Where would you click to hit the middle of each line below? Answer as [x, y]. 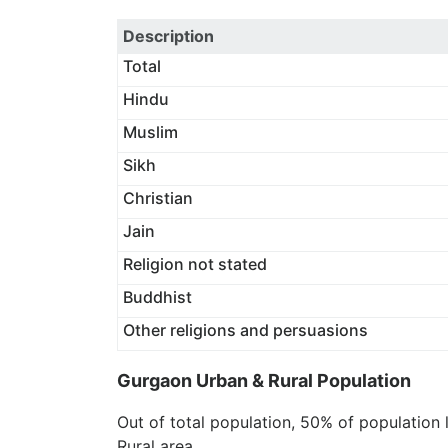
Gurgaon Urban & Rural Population [264, 380]
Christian [157, 198]
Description [168, 36]
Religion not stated [194, 264]
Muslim [150, 132]
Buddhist [157, 297]
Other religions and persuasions [245, 330]
